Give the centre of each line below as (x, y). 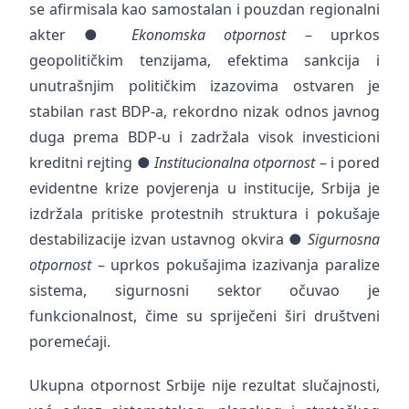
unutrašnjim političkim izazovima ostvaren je (204, 86)
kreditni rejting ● (92, 163)
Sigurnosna (344, 239)
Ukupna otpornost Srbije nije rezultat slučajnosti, (204, 385)
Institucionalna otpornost (235, 163)
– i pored (347, 163)
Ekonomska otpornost (209, 35)
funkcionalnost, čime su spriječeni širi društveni (204, 316)
